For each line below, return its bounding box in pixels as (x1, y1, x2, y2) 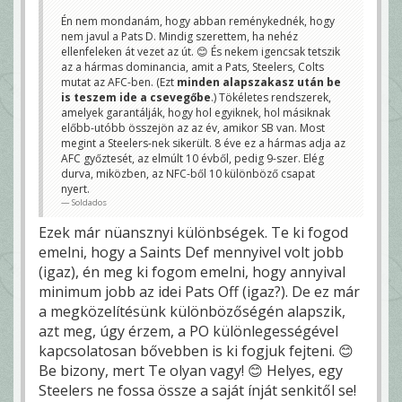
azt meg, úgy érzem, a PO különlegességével (39, 321, 338, 342)
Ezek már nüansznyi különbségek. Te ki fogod (39, 223, 348, 243)
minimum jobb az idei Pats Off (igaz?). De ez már (39, 282, 360, 302)
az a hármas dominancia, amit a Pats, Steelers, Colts (61, 59, 324, 75)
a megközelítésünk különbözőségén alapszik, (39, 301, 345, 322)
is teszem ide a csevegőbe (61, 90, 211, 106)
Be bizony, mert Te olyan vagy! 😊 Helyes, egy (39, 361, 343, 381)
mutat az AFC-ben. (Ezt (61, 74, 177, 91)
